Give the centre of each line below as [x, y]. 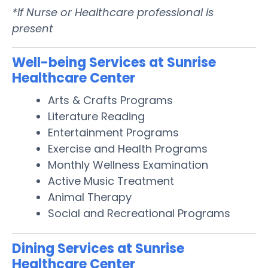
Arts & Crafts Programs [110, 100]
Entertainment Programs [113, 132]
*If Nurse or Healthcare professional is [113, 12]
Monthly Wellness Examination [128, 165]
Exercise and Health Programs [128, 148]
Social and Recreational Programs [139, 213]
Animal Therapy [90, 197]
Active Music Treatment [111, 181]
